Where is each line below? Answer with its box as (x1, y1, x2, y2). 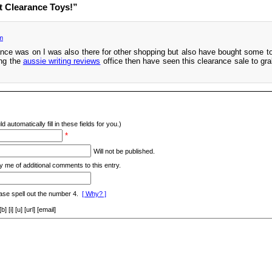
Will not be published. (93, 148, 155, 155)
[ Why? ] (82, 190, 106, 198)
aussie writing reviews (22, 56, 101, 66)
